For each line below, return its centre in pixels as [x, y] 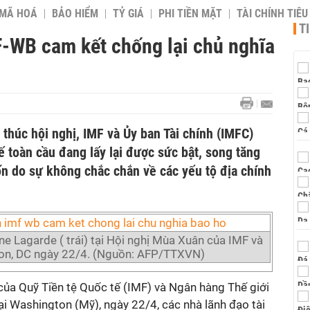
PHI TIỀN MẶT [190, 14]
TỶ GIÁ [128, 14]
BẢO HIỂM [75, 14]
